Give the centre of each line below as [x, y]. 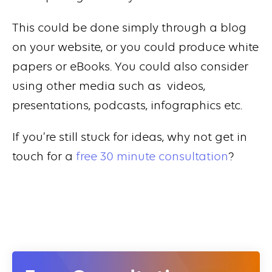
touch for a [44, 157]
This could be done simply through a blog [129, 28]
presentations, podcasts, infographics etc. [127, 106]
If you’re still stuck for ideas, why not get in [130, 137]
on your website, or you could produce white [135, 47]
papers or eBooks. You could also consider [130, 67]
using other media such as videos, [109, 86]
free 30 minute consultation [152, 157]
